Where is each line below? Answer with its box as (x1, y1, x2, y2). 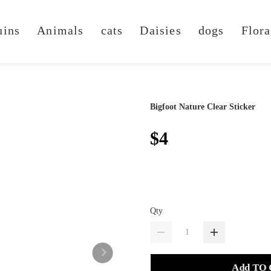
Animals (37, 24, 84, 37)
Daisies (140, 24, 181, 37)
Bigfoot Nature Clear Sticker (149, 102, 255, 111)
